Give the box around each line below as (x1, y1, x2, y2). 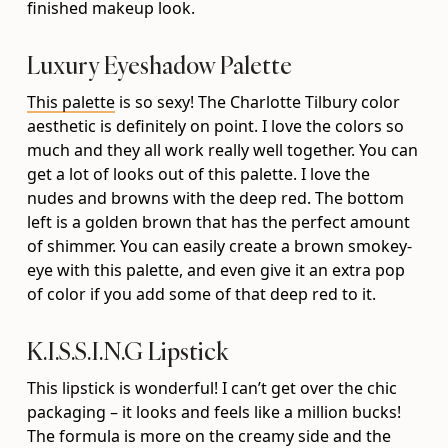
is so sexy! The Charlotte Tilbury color (115, 91, 401, 114)
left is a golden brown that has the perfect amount (27, 211, 411, 234)
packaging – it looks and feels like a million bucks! (27, 401, 402, 424)
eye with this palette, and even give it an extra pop (27, 259, 406, 282)
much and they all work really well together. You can (27, 139, 419, 162)
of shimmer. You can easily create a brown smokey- (27, 235, 413, 258)
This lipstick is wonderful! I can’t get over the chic (27, 377, 398, 400)
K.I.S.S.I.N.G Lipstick (27, 336, 230, 368)
